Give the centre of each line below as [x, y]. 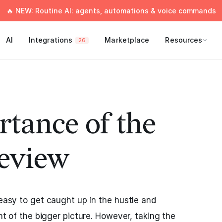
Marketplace [127, 40]
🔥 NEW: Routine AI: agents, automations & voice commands [111, 11]
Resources [184, 40]
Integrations [51, 40]
